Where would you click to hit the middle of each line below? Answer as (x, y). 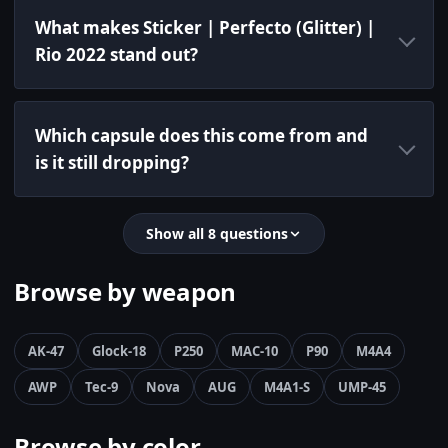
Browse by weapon (125, 292)
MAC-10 (254, 351)
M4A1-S (287, 387)
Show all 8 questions (217, 234)
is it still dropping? (112, 163)
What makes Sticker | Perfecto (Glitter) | (205, 28)
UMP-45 (362, 387)
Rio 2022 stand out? (116, 55)
